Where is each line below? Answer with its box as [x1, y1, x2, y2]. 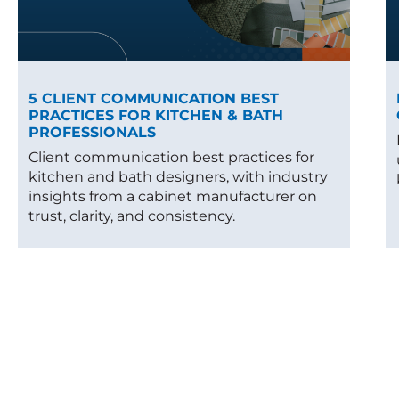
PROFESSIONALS [28, 123, 156, 141]
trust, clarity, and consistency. [28, 207, 235, 224]
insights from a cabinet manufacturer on [28, 187, 317, 205]
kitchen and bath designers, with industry [28, 167, 328, 185]
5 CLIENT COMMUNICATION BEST [28, 89, 279, 107]
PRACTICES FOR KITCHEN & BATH [28, 106, 283, 124]
